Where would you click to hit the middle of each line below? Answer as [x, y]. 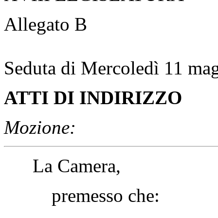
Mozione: [40, 127]
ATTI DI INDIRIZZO [93, 97]
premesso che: [82, 195]
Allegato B [45, 24]
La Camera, [62, 165]
